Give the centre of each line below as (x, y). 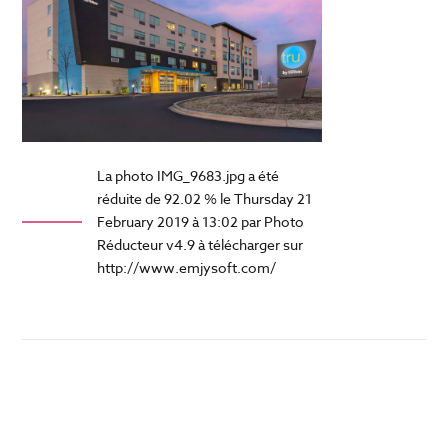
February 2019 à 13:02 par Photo (201, 221)
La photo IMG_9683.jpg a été (188, 175)
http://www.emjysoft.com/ (187, 267)
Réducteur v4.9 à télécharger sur (200, 244)
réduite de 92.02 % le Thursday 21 (205, 198)
